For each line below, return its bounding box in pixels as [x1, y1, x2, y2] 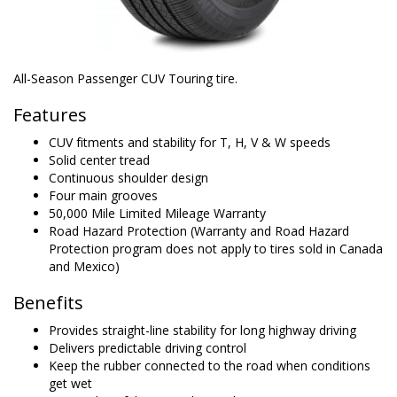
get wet [49, 375, 92, 392]
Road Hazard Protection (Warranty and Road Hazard [49, 222, 349, 239]
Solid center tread [49, 152, 150, 168]
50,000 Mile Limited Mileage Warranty [49, 205, 266, 222]
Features [13, 103, 87, 127]
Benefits [13, 291, 83, 315]
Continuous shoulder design [49, 169, 208, 186]
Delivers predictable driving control [49, 339, 246, 356]
